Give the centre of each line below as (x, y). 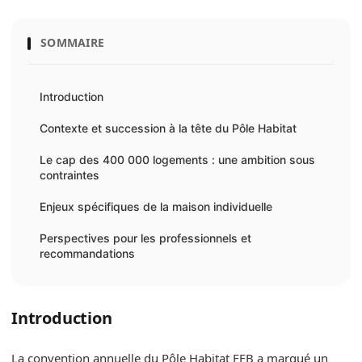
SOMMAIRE (73, 42)
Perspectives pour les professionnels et (145, 238)
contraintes (69, 175)
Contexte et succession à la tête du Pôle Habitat (168, 128)
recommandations (87, 253)
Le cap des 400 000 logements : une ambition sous (177, 160)
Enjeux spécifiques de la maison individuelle (156, 206)
